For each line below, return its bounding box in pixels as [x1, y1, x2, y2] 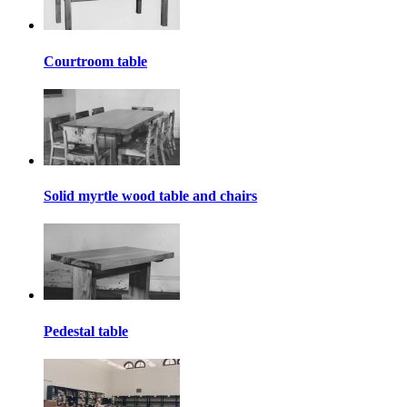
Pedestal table [44, 323, 128, 339]
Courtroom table [44, 53, 147, 69]
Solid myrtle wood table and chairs [44, 188, 257, 204]
